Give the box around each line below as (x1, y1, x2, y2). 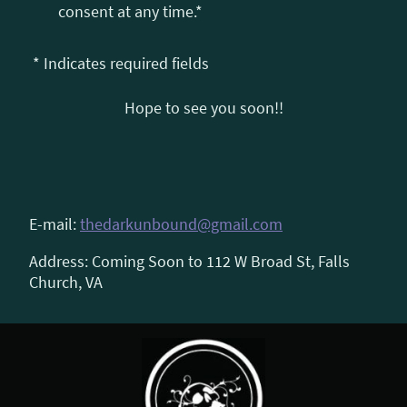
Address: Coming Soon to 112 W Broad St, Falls (29, 251, 350, 273)
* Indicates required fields (33, 53, 209, 74)
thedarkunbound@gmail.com (80, 213, 283, 235)
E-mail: (29, 213, 80, 235)
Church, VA (29, 272, 103, 293)
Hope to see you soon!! (124, 97, 283, 119)
